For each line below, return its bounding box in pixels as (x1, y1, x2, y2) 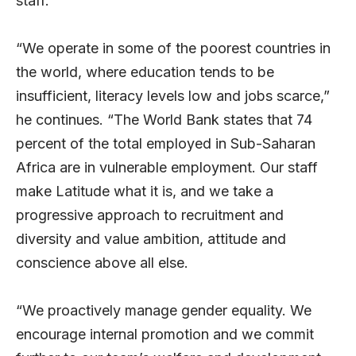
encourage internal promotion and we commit (16, 326, 314, 343)
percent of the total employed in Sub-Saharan (16, 135, 315, 153)
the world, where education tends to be (16, 64, 274, 81)
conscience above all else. (16, 254, 192, 272)
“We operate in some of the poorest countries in (16, 40, 331, 57)
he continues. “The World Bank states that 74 (16, 111, 312, 129)
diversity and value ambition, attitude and (16, 230, 286, 248)
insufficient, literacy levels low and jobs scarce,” (16, 87, 330, 105)
